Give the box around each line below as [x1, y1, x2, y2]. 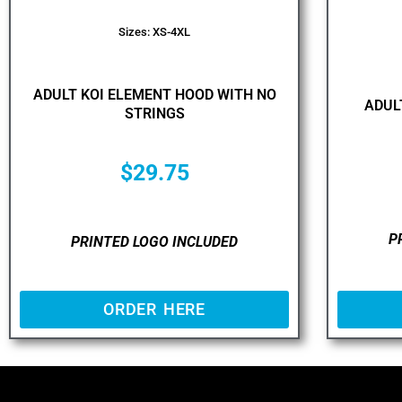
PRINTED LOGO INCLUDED [71, 233, 238, 251]
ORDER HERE [103, 299, 205, 319]
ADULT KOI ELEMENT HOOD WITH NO [32, 85, 276, 103]
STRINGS [124, 104, 185, 122]
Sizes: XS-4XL [118, 24, 190, 39]
